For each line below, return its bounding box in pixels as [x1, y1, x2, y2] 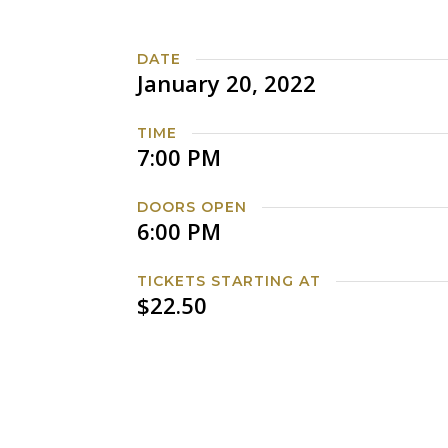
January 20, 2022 [137, 68, 316, 98]
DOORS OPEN [137, 198, 247, 216]
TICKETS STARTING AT [137, 272, 321, 290]
